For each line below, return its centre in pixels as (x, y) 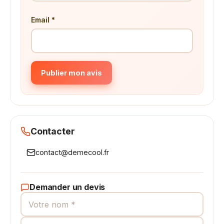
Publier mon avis (71, 73)
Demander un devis (67, 187)
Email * (43, 20)
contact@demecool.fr (72, 152)
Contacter (53, 131)
